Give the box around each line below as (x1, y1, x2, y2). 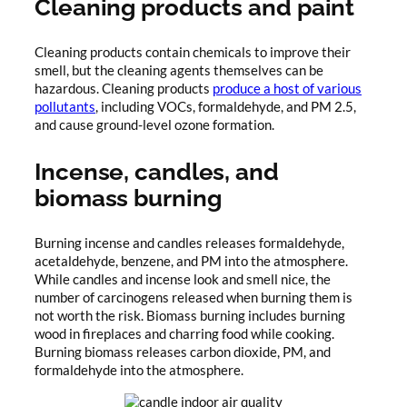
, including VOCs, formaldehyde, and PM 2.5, (95, 99, 356, 115)
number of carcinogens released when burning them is (35, 290, 352, 306)
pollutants (35, 99, 95, 115)
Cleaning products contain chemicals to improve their (35, 45, 351, 61)
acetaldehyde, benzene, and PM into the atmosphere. (35, 253, 348, 270)
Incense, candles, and (35, 157, 279, 186)
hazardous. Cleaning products (35, 81, 213, 97)
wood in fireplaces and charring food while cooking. (35, 326, 334, 342)
